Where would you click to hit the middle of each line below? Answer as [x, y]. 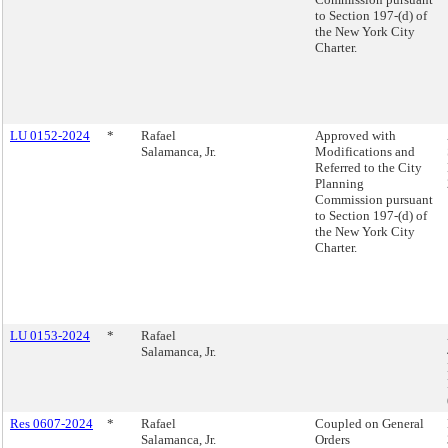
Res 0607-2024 [51, 423]
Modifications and [365, 151]
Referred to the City [368, 167]
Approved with [355, 135]
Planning [339, 183]
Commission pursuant [374, 199]
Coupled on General [369, 423]
